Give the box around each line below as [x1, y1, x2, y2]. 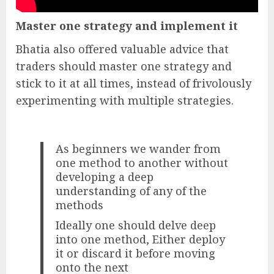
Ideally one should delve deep [56, 218, 217, 233]
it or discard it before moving [56, 246, 216, 261]
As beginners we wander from [56, 141, 221, 157]
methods [56, 198, 104, 213]
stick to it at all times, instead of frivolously [16, 76, 251, 91]
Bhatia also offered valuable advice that [16, 42, 229, 57]
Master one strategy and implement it [16, 18, 238, 34]
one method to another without [56, 155, 229, 171]
